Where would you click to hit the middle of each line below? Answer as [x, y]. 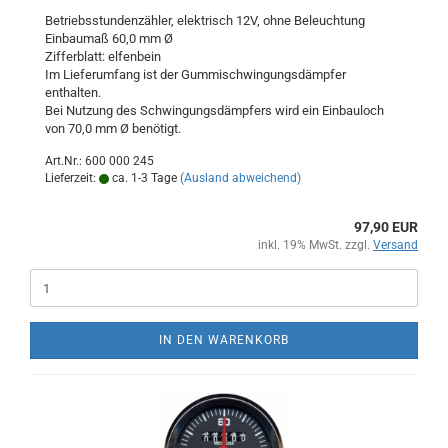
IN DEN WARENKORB [224, 340]
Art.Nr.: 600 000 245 [99, 161]
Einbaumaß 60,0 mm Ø [109, 38]
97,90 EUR [386, 227]
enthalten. [73, 92]
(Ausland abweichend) [240, 178]
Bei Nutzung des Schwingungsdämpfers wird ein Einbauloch [214, 110]
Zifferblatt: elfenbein [103, 56]
